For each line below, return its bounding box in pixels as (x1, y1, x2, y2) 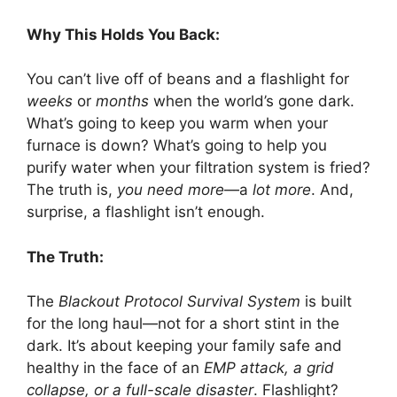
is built (300, 292, 352, 311)
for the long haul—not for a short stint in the (27, 315, 339, 333)
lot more (253, 181, 311, 199)
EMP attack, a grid (204, 359, 334, 378)
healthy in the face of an (27, 359, 204, 378)
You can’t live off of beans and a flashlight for (27, 70, 349, 89)
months (96, 92, 149, 111)
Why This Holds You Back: (27, 25, 220, 43)
